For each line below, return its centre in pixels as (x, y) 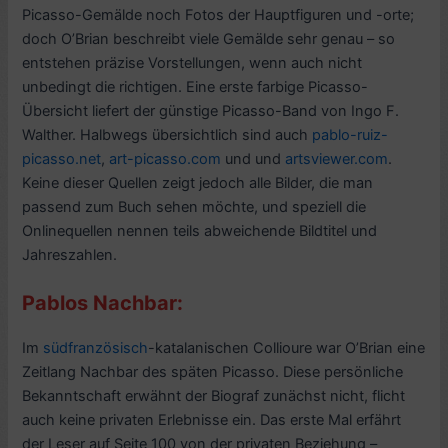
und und (253, 158)
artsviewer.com (337, 158)
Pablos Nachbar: (103, 303)
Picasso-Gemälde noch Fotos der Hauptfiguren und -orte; (218, 14)
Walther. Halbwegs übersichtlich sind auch (167, 134)
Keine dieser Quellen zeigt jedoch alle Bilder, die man (198, 182)
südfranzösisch (96, 348)
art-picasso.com (165, 158)
